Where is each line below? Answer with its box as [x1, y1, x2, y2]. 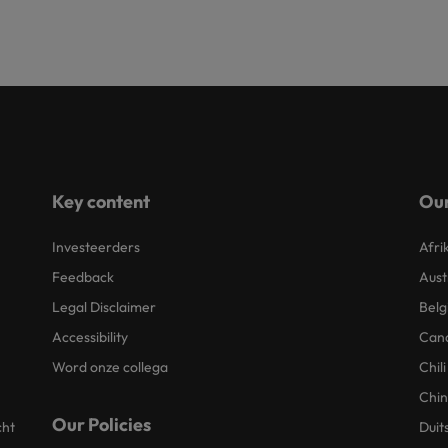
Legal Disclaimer [52, 298, 157, 316]
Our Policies [52, 413, 152, 436]
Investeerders [52, 238, 141, 256]
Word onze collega [52, 358, 169, 376]
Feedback [52, 268, 115, 286]
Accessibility [52, 328, 129, 346]
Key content [52, 190, 151, 213]
